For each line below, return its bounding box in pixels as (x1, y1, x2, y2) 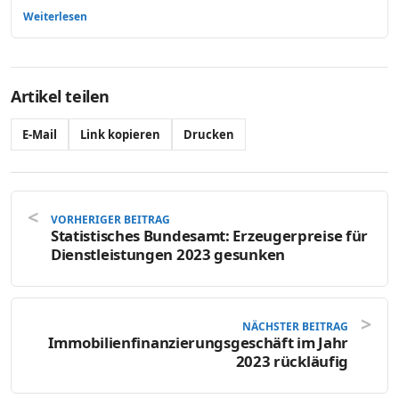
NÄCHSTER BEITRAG (242, 318, 348, 334)
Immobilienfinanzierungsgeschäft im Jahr (47, 331, 348, 353)
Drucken (183, 126, 234, 142)
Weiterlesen (23, 8, 87, 24)
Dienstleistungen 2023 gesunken (51, 243, 285, 265)
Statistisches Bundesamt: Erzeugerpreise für (51, 224, 368, 246)
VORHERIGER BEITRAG (51, 211, 170, 227)
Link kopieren (80, 126, 160, 142)
